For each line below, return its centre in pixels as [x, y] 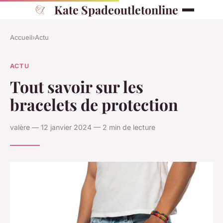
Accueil [21, 37]
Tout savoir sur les [77, 86]
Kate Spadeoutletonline [116, 10]
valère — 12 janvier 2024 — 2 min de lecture [83, 127]
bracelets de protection [94, 104]
